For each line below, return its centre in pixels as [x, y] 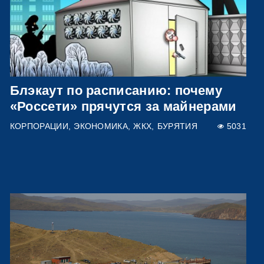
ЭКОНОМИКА [101, 126]
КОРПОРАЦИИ [39, 126]
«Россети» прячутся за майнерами [123, 106]
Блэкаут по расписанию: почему [116, 90]
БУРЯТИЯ [177, 126]
